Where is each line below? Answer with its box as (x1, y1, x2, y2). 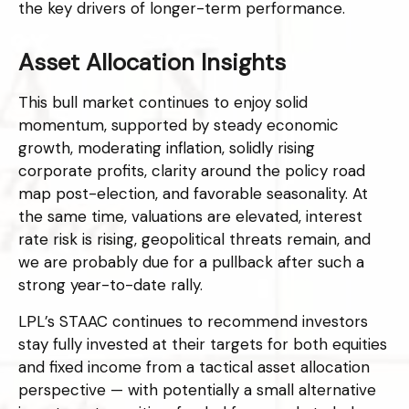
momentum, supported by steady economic (18, 114, 339, 135)
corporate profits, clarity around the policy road (18, 160, 365, 181)
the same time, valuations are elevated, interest (18, 205, 362, 226)
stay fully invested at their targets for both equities (18, 333, 387, 354)
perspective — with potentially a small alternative (18, 379, 376, 400)
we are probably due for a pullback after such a (18, 251, 364, 272)
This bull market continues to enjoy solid (18, 91, 308, 112)
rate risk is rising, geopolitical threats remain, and (18, 228, 371, 249)
